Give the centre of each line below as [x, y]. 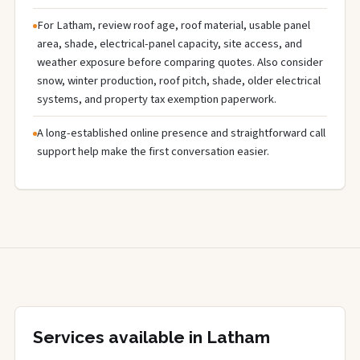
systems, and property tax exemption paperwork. [157, 99]
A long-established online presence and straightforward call [181, 133]
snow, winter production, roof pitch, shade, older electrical [179, 80]
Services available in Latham [151, 337]
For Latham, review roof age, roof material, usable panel [174, 25]
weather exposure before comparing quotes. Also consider [180, 62]
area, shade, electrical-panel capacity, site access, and [170, 43]
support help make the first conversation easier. [153, 151]
